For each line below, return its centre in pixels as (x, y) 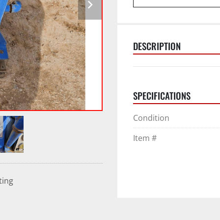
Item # (145, 138)
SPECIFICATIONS (162, 96)
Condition (151, 118)
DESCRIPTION (157, 46)
